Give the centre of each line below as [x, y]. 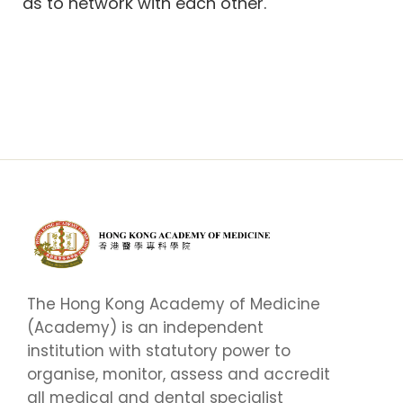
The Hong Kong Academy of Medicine [174, 304]
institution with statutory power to [159, 350]
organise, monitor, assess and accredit [179, 374]
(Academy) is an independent [145, 327]
